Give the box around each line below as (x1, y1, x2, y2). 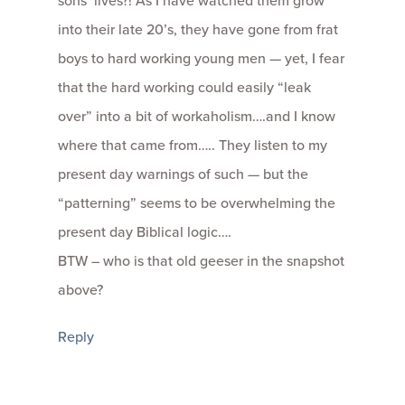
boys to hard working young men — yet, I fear (58, 48, 344, 69)
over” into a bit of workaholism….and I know (58, 106, 335, 127)
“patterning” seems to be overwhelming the (58, 193, 335, 213)
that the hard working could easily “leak (58, 77, 311, 98)
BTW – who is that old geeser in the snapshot (58, 250, 344, 271)
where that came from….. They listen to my (58, 135, 327, 155)
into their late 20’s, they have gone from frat (58, 19, 338, 40)
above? (58, 279, 103, 300)
